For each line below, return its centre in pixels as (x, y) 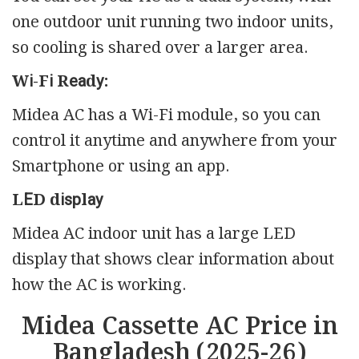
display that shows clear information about (173, 259)
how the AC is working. (99, 285)
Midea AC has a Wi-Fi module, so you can (166, 115)
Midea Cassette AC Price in (179, 327)
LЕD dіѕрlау (57, 200)
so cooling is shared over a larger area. (160, 48)
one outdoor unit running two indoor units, (173, 22)
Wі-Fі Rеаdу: (60, 81)
